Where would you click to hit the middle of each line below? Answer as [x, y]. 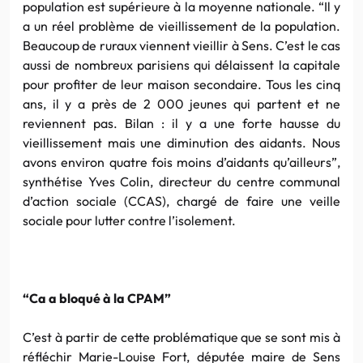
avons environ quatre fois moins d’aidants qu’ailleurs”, [181, 162]
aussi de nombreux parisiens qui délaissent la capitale [181, 64]
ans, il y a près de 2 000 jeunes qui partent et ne [181, 103]
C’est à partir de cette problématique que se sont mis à [181, 337]
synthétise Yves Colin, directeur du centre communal [181, 181]
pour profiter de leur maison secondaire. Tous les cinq [181, 84]
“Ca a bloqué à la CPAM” [97, 298]
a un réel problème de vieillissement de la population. [181, 26]
